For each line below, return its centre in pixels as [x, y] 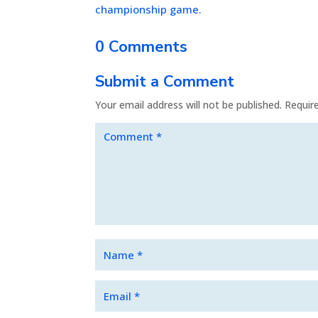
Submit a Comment [165, 81]
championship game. [149, 10]
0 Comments [142, 46]
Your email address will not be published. [189, 104]
